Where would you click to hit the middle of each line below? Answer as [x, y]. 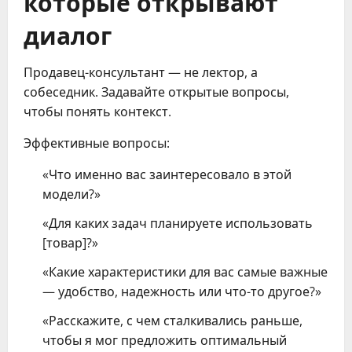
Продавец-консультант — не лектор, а [141, 72]
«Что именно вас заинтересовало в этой [167, 174]
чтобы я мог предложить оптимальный [165, 340]
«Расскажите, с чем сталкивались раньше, [172, 320]
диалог [68, 34]
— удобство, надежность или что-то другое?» [182, 291]
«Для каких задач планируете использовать [178, 223]
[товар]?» [70, 242]
